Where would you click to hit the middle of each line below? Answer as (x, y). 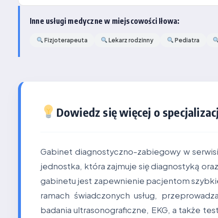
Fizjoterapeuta (65, 40)
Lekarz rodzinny (131, 40)
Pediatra (186, 40)
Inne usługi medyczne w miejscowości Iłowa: (105, 21)
